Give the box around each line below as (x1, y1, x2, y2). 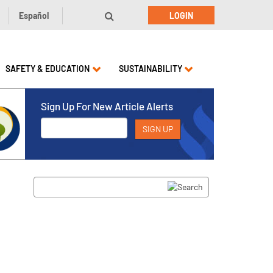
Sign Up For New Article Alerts (40, 100, 173, 112)
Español (19, 10, 49, 21)
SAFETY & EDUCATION (5, 63, 90, 74)
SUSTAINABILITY (118, 63, 182, 74)
